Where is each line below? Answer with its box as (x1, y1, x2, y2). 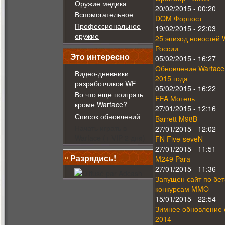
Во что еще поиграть (75, 89, 143, 100)
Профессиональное (75, 21, 141, 31)
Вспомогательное (75, 9, 133, 20)
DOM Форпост (155, 13, 202, 24)
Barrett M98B (155, 114, 197, 124)
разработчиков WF (75, 78, 136, 88)
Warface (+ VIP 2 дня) (75, 132, 145, 143)
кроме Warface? (75, 99, 127, 110)
